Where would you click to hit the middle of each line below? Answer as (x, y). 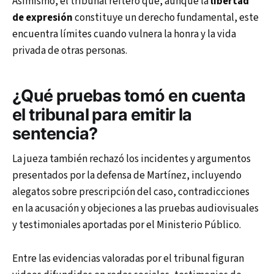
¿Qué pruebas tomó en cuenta (129, 95)
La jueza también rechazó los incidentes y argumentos (131, 159)
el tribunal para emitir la (102, 114)
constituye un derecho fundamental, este (166, 18)
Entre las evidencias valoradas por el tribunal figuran (128, 258)
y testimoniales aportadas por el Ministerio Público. (127, 225)
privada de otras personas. (70, 51)
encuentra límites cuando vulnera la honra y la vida (124, 35)
